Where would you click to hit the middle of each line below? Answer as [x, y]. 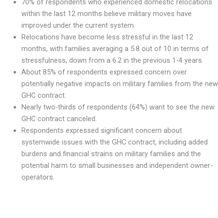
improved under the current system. [78, 26]
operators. [38, 177]
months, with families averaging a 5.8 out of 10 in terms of [115, 49]
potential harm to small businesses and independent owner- [117, 166]
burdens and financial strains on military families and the [111, 154]
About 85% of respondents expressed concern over [104, 72]
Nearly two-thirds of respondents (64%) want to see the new [118, 107]
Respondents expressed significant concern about [101, 131]
